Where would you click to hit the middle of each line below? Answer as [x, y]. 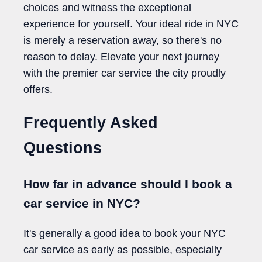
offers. [38, 89]
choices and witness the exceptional [107, 7]
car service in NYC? [82, 203]
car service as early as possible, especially [123, 249]
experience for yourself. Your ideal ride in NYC [131, 24]
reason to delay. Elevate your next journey [121, 56]
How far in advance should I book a [128, 184]
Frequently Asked [91, 123]
